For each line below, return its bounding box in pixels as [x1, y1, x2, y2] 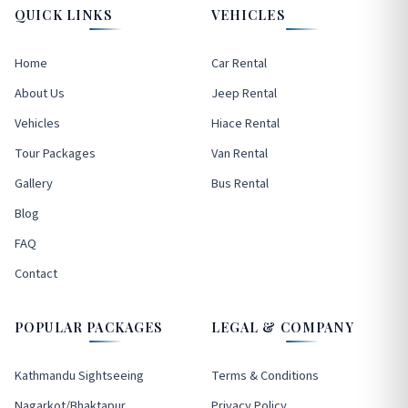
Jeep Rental [210, 84, 277, 104]
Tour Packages [15, 144, 96, 164]
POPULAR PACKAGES [15, 318, 164, 337]
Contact [15, 264, 57, 284]
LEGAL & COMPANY [210, 318, 354, 337]
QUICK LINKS [15, 5, 113, 25]
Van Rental [210, 144, 268, 164]
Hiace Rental [210, 114, 280, 134]
